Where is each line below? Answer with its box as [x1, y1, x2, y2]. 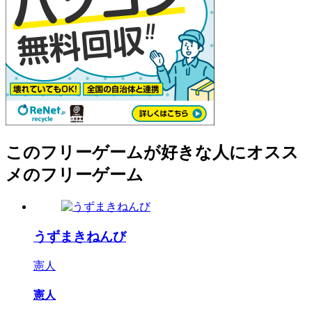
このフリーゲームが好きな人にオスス [6, 143, 299, 162]
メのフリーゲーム [6, 166, 143, 185]
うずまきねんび [33, 229, 126, 244]
